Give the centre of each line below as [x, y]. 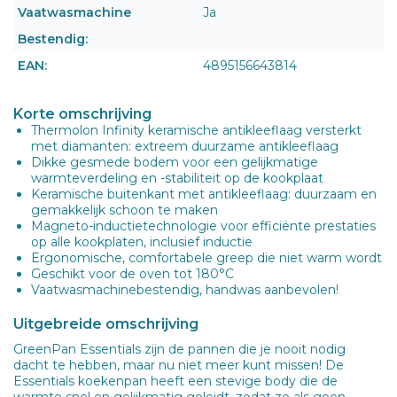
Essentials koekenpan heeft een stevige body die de [175, 381]
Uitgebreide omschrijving [108, 323]
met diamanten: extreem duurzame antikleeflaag [185, 146]
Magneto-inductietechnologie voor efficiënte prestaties [203, 226]
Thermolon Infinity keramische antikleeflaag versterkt [196, 130]
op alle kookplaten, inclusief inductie [142, 241]
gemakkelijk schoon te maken [125, 210]
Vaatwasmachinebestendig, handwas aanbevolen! [185, 289]
